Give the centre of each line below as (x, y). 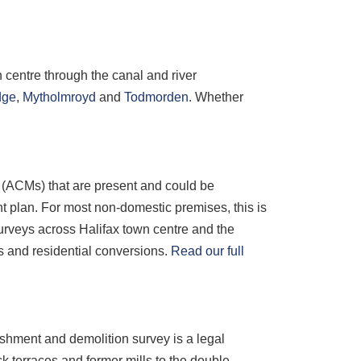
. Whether (216, 97)
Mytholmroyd (59, 97)
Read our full (207, 251)
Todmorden (156, 97)
